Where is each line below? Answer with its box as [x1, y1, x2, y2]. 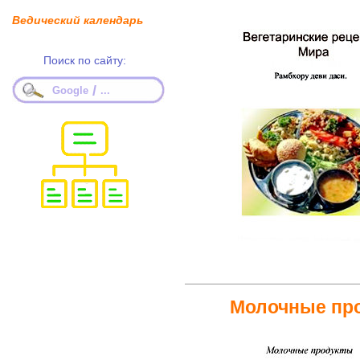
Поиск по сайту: [43, 54, 126, 67]
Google [52, 84, 88, 96]
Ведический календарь [12, 14, 143, 27]
